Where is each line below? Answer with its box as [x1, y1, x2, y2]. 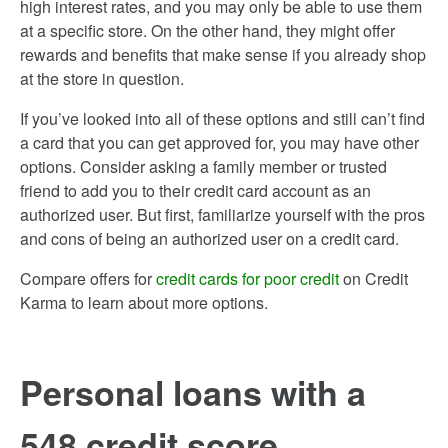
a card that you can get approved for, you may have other [20, 131, 419, 154]
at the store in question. [20, 67, 184, 90]
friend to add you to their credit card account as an [20, 179, 371, 202]
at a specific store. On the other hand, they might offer [20, 19, 395, 42]
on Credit [339, 267, 408, 290]
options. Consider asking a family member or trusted [20, 155, 387, 178]
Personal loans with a [20, 368, 366, 416]
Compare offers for [20, 267, 156, 290]
